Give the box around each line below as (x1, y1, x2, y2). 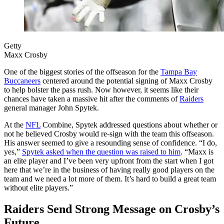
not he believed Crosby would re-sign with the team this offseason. (4, 129, 214, 138)
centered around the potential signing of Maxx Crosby (40, 76, 212, 85)
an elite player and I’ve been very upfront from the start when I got (4, 156, 213, 165)
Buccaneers (4, 76, 40, 85)
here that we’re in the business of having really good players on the (4, 165, 214, 174)
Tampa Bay (160, 67, 197, 76)
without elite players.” (4, 183, 73, 192)
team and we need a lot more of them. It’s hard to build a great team (4, 174, 216, 183)
